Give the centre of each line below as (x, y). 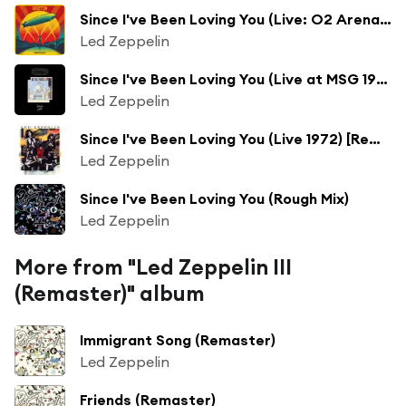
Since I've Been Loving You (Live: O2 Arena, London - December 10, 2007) (386, 19)
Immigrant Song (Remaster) (178, 339)
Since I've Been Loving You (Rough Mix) (214, 198)
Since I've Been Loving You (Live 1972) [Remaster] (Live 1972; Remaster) (375, 138)
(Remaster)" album (110, 293)
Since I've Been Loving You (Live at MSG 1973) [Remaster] (382, 78)
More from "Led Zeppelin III (153, 266)
